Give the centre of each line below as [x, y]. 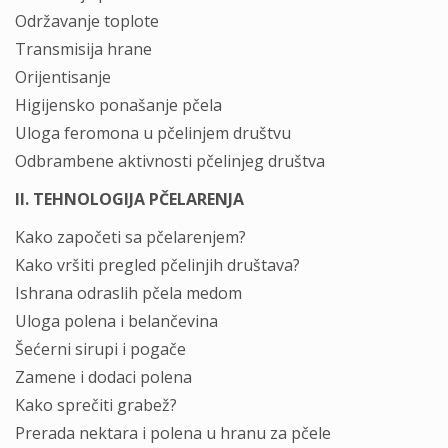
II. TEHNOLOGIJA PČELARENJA [129, 199]
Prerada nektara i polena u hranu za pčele [173, 433]
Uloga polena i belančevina [116, 321]
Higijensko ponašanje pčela [118, 105]
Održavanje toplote [87, 21]
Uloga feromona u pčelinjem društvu [153, 133]
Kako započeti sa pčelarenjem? [130, 237]
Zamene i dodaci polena [103, 377]
